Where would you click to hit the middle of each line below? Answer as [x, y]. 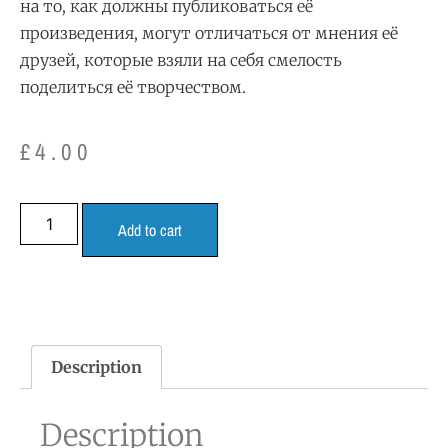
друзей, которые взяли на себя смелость [181, 59]
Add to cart [150, 230]
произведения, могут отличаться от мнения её [209, 32]
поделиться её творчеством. [133, 86]
